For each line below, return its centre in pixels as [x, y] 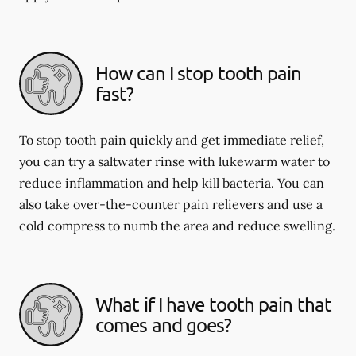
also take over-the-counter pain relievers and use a [171, 204]
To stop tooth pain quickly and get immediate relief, [172, 139]
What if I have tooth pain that [214, 304]
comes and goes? [164, 324]
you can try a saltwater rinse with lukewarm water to [174, 161]
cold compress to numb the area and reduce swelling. [177, 225]
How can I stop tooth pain [199, 72]
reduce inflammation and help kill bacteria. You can [172, 182]
